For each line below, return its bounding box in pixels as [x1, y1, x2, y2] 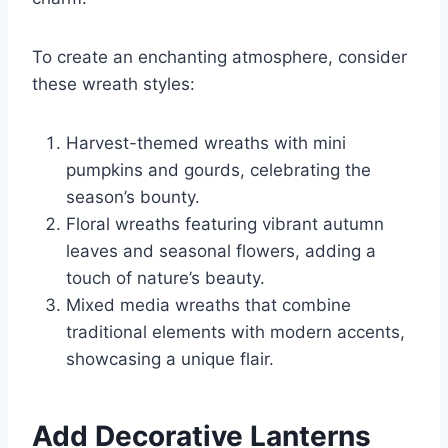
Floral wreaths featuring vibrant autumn [66, 214, 384, 235]
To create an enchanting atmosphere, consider [32, 47, 407, 68]
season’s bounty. [66, 187, 200, 208]
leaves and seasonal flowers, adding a [66, 241, 376, 262]
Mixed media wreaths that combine [66, 295, 351, 316]
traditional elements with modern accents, [66, 322, 405, 343]
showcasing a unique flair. [66, 349, 274, 370]
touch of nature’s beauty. [66, 268, 265, 289]
